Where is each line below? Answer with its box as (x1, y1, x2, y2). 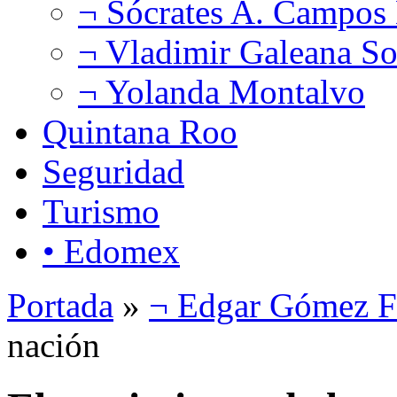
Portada (7, 285, 113, 324)
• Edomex (43, 231, 180, 270)
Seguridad (43, 152, 184, 191)
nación (7, 325, 100, 364)
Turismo (43, 191, 160, 230)
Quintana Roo (43, 112, 237, 151)
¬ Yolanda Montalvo (78, 72, 365, 111)
